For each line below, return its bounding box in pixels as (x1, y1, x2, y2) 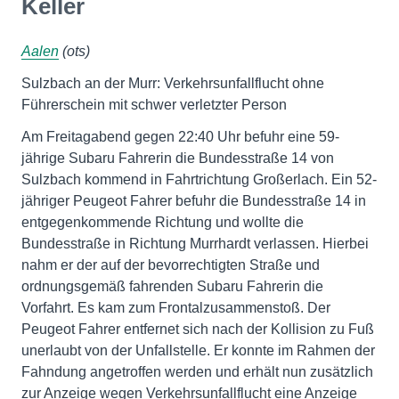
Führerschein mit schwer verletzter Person (21, 97, 287, 112)
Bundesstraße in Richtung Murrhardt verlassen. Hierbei (21, 236, 369, 251)
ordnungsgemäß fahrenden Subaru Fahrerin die (21, 279, 323, 294)
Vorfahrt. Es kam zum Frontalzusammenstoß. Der (21, 300, 330, 315)
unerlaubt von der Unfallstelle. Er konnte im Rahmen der (21, 343, 375, 358)
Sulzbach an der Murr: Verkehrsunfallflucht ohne (21, 76, 324, 91)
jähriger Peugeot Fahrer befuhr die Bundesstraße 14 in (21, 193, 366, 208)
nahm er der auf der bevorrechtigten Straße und (21, 257, 320, 273)
